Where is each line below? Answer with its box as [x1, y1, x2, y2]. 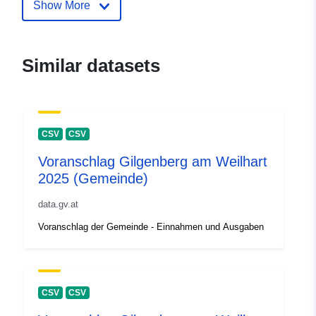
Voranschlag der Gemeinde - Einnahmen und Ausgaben [38, 221, 264, 233]
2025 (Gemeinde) [38, 171, 148, 187]
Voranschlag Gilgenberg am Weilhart [38, 154, 267, 170]
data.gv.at [38, 199, 78, 210]
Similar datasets [22, 55, 160, 77]
